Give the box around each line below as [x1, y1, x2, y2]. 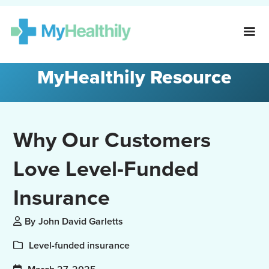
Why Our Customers [13, 127, 211, 153]
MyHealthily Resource [37, 66, 232, 89]
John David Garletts [38, 216, 124, 228]
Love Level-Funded [13, 156, 199, 182]
